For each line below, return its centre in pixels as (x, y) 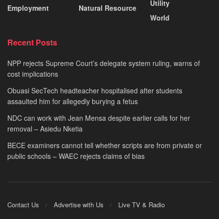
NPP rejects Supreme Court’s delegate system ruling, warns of (104, 63)
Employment (28, 8)
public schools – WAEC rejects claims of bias (76, 156)
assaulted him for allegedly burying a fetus (73, 101)
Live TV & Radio (142, 204)
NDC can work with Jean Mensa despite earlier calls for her (99, 118)
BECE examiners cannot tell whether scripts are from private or (105, 145)
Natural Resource (108, 8)
